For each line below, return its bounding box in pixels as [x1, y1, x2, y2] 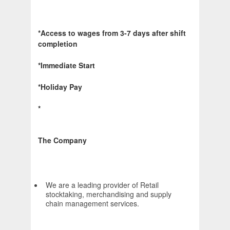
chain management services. [46, 198, 139, 209]
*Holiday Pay [38, 82, 82, 92]
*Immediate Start [38, 60, 95, 71]
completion [38, 39, 78, 49]
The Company [38, 135, 87, 146]
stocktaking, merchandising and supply [46, 189, 171, 200]
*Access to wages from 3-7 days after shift [38, 28, 186, 39]
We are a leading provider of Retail [46, 180, 159, 190]
